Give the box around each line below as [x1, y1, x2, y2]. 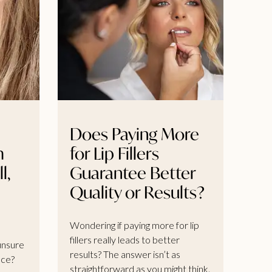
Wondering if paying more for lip [69, 219, 199, 231]
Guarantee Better [69, 161, 195, 183]
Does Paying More [69, 123, 199, 144]
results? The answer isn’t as [69, 248, 180, 260]
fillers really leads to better [69, 233, 180, 245]
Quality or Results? [69, 181, 205, 203]
